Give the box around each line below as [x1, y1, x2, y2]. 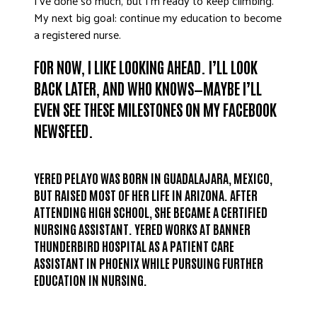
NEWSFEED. [34, 120, 93, 140]
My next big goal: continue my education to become [34, 7, 282, 28]
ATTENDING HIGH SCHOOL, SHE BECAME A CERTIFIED [34, 203, 267, 220]
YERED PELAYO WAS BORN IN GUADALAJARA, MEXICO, [34, 169, 272, 186]
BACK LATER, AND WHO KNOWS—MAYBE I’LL [34, 78, 262, 98]
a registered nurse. [34, 24, 121, 45]
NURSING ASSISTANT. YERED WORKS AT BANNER [34, 220, 250, 237]
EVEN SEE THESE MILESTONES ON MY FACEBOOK [34, 99, 277, 119]
